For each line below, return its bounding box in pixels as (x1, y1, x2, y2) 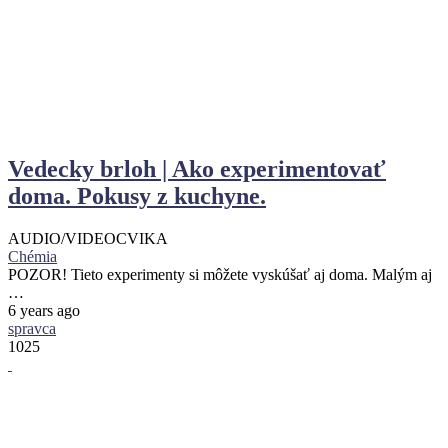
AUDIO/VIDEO (8, 230, 116, 247)
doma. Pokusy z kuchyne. (8, 183, 266, 210)
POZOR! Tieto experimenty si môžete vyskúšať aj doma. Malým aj (8, 266, 432, 283)
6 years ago (8, 302, 80, 319)
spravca (8, 320, 56, 337)
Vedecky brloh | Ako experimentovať (8, 156, 386, 183)
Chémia (8, 248, 57, 265)
